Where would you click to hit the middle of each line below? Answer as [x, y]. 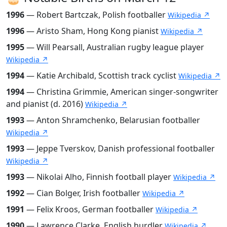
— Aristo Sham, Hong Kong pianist [92, 31]
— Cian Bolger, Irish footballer [83, 193]
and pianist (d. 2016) [46, 104]
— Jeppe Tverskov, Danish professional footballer [120, 148]
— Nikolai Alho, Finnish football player [99, 177]
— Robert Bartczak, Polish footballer [96, 14]
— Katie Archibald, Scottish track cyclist [101, 75]
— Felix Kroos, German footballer [90, 209]
